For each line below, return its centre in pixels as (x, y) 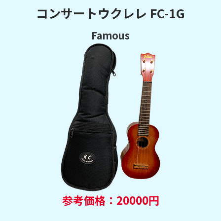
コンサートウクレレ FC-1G (110, 13)
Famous (110, 35)
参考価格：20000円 (110, 200)
